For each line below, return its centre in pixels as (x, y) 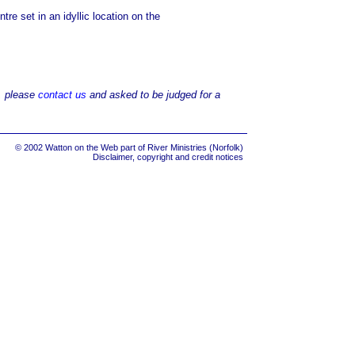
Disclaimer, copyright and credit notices (168, 157)
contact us (62, 94)
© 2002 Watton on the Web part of (81, 147)
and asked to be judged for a (153, 94)
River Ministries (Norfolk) (195, 147)
